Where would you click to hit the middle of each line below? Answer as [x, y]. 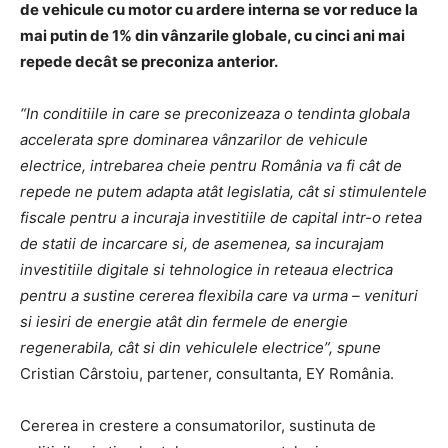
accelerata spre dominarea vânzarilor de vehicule [194, 139]
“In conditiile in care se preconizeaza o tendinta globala [215, 113]
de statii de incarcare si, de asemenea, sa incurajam [202, 243]
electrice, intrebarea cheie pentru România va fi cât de [211, 165]
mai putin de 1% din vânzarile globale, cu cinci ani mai [212, 35]
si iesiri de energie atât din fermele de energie [184, 321]
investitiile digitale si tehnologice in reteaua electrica [206, 269]
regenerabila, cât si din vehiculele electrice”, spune [200, 347]
